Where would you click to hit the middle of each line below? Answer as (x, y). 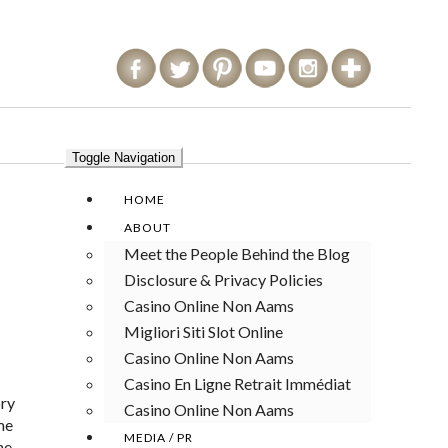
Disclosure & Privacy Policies (223, 279)
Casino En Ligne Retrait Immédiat (237, 383)
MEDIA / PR (158, 437)
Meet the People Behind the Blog (237, 253)
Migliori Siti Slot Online (203, 331)
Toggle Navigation (123, 157)
